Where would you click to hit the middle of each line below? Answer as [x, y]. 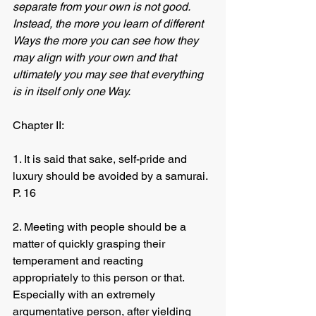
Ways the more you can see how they [107, 41]
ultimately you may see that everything [109, 74]
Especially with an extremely [85, 294]
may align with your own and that [96, 57]
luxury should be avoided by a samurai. [111, 176]
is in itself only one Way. [72, 91]
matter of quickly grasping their [90, 244]
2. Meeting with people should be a [101, 227]
